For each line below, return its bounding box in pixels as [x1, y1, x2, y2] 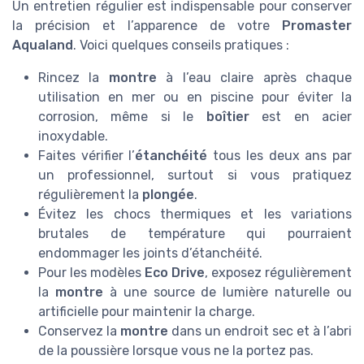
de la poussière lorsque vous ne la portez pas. [38, 343, 314, 359]
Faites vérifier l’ [38, 148, 136, 164]
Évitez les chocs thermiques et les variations [38, 206, 352, 223]
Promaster [282, 18, 352, 34]
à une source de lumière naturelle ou [102, 284, 352, 301]
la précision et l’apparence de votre [12, 18, 282, 34]
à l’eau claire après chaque [156, 70, 353, 86]
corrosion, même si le [38, 109, 206, 125]
